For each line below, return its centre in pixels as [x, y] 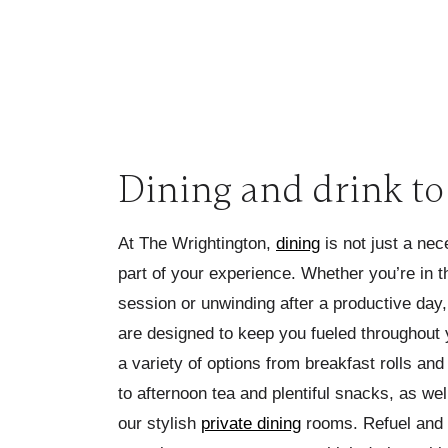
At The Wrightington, [197, 243]
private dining [251, 423]
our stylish [159, 423]
